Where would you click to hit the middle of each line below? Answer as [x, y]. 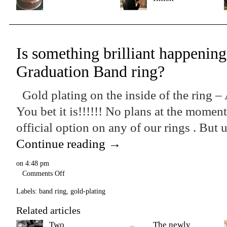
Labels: [27, 191]
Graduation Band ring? [90, 71]
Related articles [48, 210]
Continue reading [62, 144]
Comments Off [44, 173]
